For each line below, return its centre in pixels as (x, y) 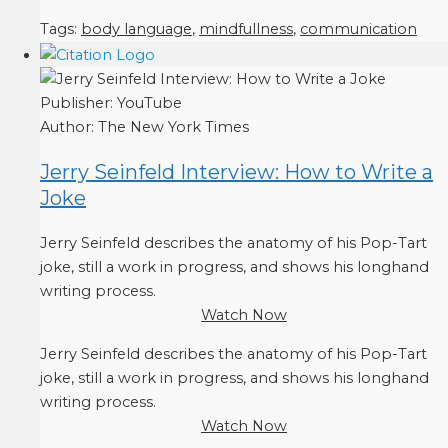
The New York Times (173, 126)
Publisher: (78, 102)
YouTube (149, 102)
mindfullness (246, 28)
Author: (69, 126)
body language (136, 28)
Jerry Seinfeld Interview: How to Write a (236, 171)
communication (358, 28)
